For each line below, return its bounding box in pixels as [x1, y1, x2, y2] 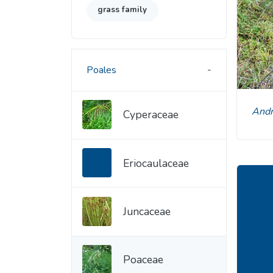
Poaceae [123, 252, 163, 268]
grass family [97, 4, 147, 16]
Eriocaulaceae [123, 155, 189, 171]
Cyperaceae [123, 107, 179, 122]
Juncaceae [123, 204, 171, 219]
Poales [87, 63, 116, 77]
